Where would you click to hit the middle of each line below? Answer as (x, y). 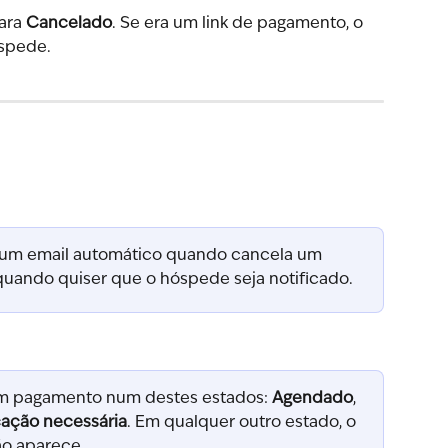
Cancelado (69, 23)
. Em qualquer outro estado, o (243, 422)
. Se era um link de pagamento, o (239, 23)
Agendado (312, 398)
